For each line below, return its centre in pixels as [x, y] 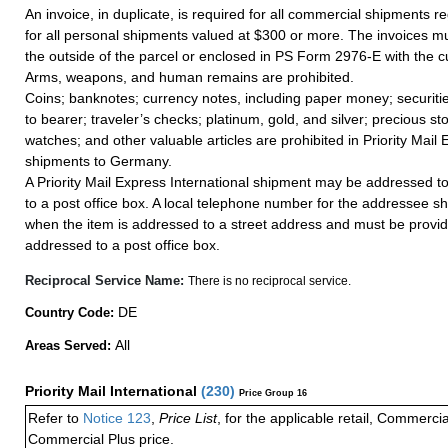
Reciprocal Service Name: [106, 280]
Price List [188, 417]
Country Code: [71, 312]
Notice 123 [115, 417]
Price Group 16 [273, 392]
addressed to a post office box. [122, 245]
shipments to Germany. [98, 161]
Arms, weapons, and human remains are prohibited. [189, 77]
